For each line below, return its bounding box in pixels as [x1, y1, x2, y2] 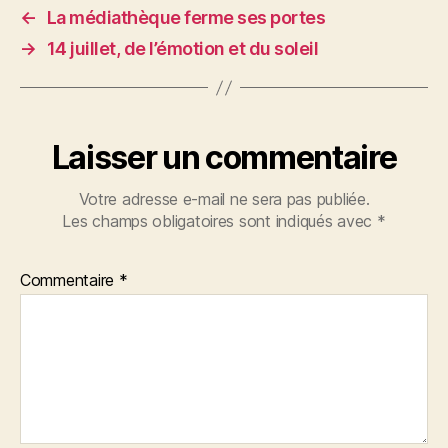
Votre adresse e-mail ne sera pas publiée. [78, 189, 370, 210]
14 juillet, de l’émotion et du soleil [46, 38, 319, 60]
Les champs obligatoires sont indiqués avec [62, 211, 377, 232]
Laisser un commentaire [51, 138, 397, 178]
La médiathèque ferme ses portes [46, 7, 326, 29]
